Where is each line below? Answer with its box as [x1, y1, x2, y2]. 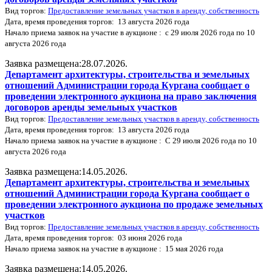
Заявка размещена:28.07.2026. [5, 58, 127, 69]
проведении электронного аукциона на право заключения [5, 90, 257, 101]
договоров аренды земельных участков [5, 101, 177, 112]
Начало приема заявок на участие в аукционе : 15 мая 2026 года [5, 243, 223, 253]
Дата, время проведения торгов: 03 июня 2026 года [5, 233, 182, 242]
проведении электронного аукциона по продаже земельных [5, 199, 263, 209]
